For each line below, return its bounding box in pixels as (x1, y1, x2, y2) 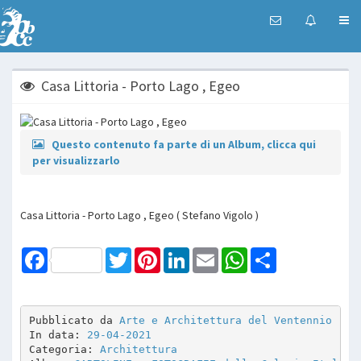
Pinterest (160, 246, 205, 261)
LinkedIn (189, 246, 229, 261)
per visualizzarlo (32, 152, 120, 168)
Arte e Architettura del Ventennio (118, 314, 332, 327)
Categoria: (28, 343, 100, 356)
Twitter (131, 246, 166, 261)
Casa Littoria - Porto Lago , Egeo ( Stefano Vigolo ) (20, 207, 259, 222)
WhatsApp (247, 246, 297, 261)
